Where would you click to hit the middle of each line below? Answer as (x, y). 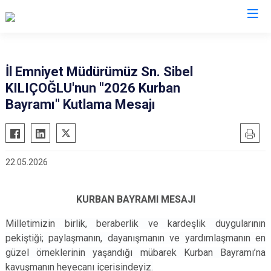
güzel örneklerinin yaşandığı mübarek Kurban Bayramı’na (135, 253)
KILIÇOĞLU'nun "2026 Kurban (93, 88)
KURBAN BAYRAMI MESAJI (135, 199)
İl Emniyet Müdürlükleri (135, 41)
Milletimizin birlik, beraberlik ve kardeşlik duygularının (135, 224)
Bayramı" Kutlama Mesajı (80, 104)
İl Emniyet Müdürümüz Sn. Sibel (99, 72)
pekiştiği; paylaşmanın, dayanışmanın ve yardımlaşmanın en (135, 238)
